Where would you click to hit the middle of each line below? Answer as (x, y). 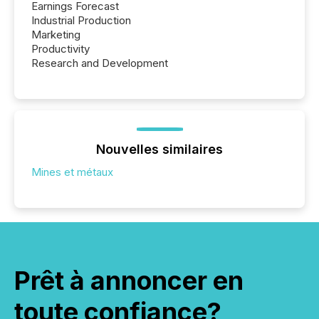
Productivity (61, 48)
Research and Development (100, 63)
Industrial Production (81, 20)
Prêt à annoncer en (129, 280)
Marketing (56, 34)
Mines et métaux (72, 172)
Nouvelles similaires (159, 149)
